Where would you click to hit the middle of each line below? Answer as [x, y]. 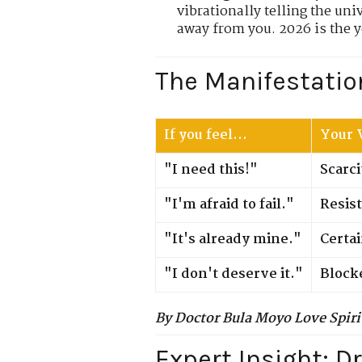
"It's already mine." [233, 239]
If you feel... [206, 135]
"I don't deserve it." [234, 274]
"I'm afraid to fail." [229, 204]
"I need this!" [211, 170]
